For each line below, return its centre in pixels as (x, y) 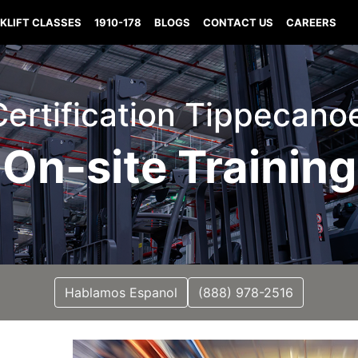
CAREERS (312, 22)
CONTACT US (239, 22)
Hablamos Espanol (121, 292)
